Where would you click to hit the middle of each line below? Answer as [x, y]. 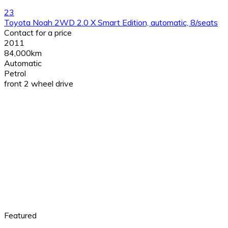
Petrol [15, 73]
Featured [20, 216]
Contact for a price [38, 32]
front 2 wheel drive [39, 83]
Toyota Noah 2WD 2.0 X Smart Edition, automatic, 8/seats [111, 22]
